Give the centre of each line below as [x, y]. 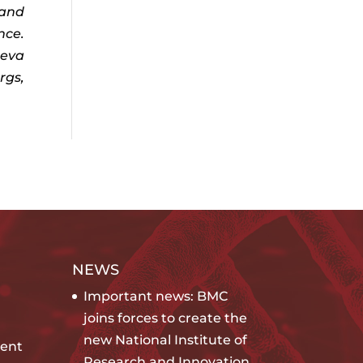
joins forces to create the [166, 318]
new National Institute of [166, 340]
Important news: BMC [156, 296]
